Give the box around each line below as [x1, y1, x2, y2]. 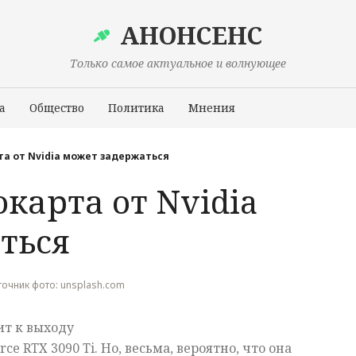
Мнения [188, 100, 235, 115]
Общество [29, 100, 84, 115]
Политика [108, 100, 164, 115]
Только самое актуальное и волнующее [70, 56, 286, 71]
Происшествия [136, 144, 220, 159]
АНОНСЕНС [121, 19, 262, 52]
